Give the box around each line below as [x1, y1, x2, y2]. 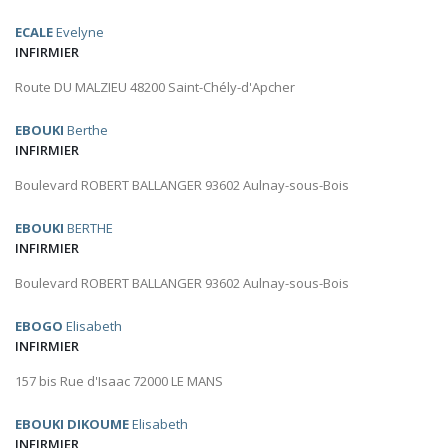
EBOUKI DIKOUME [15, 415, 129, 434]
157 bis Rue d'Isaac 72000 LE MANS [15, 372, 223, 391]
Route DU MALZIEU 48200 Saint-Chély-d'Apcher [15, 78, 295, 97]
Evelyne [53, 23, 104, 42]
